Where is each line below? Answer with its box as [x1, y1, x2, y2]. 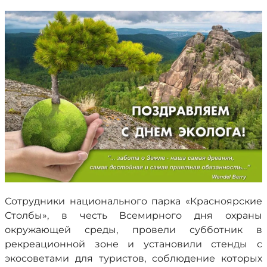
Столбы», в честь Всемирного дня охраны [5, 210, 262, 221]
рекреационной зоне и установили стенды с [5, 238, 262, 250]
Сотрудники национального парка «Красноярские [5, 195, 262, 207]
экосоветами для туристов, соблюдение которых [5, 253, 262, 264]
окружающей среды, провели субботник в [5, 224, 262, 235]
